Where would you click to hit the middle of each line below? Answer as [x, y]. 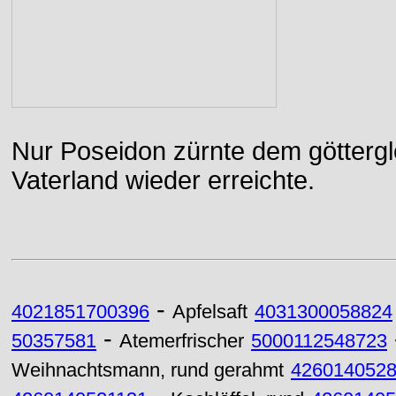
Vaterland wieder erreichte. [163, 180]
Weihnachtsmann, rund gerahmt [148, 370]
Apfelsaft [210, 312]
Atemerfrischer [182, 341]
